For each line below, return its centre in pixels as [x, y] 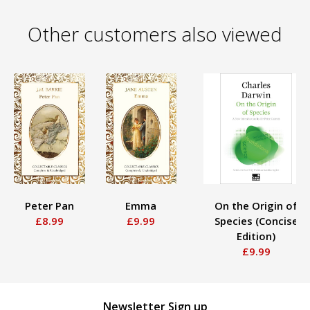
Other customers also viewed [155, 34]
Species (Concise [256, 220]
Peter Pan [49, 205]
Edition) [256, 236]
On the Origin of [256, 205]
